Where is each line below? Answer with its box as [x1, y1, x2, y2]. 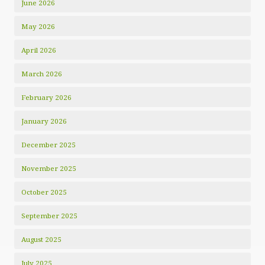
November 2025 [21, 164, 76, 173]
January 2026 [21, 117, 67, 125]
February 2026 [21, 93, 72, 102]
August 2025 [21, 235, 62, 244]
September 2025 [21, 211, 77, 220]
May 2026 [21, 22, 55, 31]
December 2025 [21, 140, 76, 149]
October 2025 [21, 188, 67, 196]
